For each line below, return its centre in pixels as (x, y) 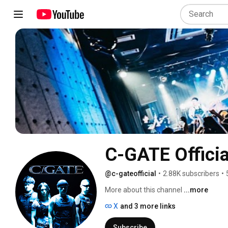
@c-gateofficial (131, 173)
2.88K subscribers (191, 173)
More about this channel (144, 190)
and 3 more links (148, 206)
